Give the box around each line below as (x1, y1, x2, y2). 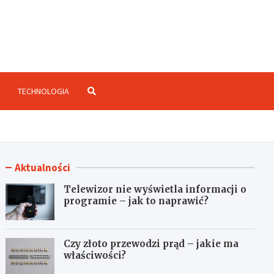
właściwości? (64, 250, 127, 261)
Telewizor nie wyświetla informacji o (64, 183, 247, 195)
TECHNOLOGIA (17, 86, 69, 97)
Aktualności (15, 161, 71, 174)
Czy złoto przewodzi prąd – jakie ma (64, 238, 239, 250)
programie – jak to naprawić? (64, 195, 209, 207)
